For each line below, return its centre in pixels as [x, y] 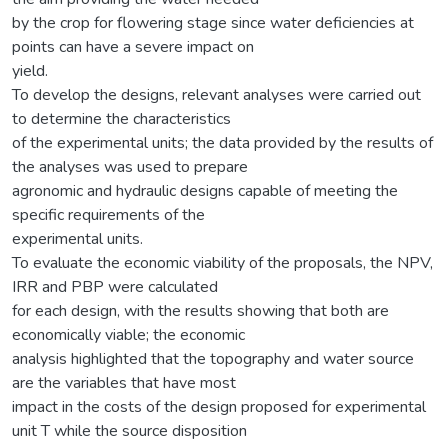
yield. [30, 70]
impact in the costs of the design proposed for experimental [219, 406]
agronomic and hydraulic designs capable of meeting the [205, 190]
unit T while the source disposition [129, 430]
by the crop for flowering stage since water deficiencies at [213, 22]
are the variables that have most [124, 382]
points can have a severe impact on [133, 46]
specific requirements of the [108, 214]
